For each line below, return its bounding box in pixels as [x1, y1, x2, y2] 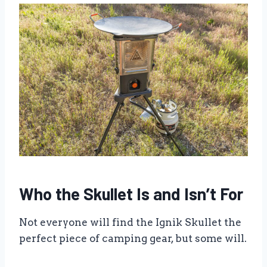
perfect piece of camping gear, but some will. [19, 232, 247, 245]
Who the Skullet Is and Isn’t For [19, 184, 243, 204]
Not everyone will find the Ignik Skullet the [19, 216, 241, 229]
